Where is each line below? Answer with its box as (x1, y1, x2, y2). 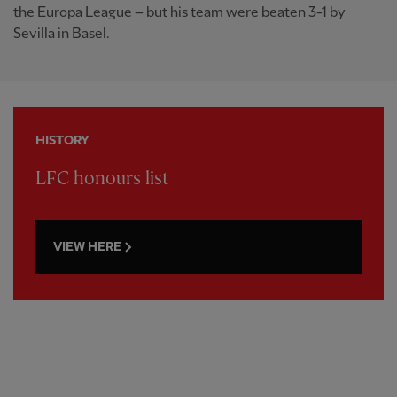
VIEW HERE (53, 239, 121, 253)
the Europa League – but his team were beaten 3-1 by (13, 4, 345, 20)
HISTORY (35, 133, 90, 147)
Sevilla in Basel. (13, 26, 110, 42)
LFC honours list (35, 168, 169, 189)
